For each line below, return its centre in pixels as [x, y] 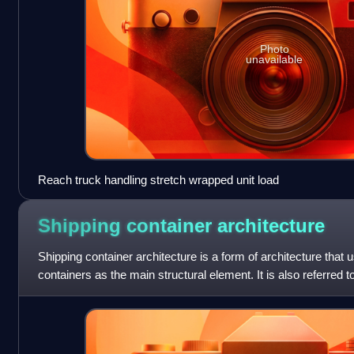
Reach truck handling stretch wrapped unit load [158, 179]
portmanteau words [87, 292]
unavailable [275, 60]
